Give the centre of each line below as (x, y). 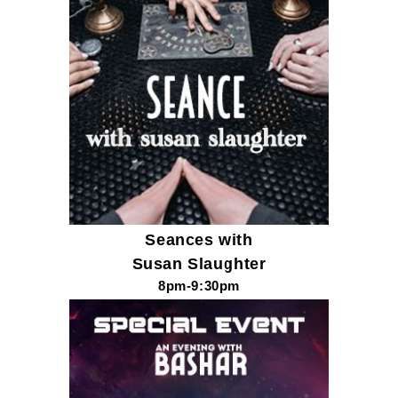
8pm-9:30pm (199, 285)
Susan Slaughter (199, 263)
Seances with (199, 239)
